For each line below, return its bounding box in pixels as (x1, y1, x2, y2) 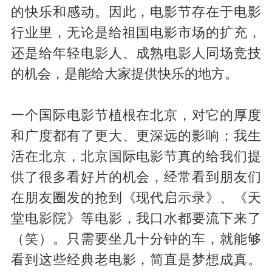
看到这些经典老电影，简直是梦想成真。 (10, 252, 262, 267)
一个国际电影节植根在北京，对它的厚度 (10, 107, 262, 123)
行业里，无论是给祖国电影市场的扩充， (10, 25, 262, 40)
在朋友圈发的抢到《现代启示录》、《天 (10, 190, 262, 205)
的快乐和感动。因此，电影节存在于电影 (10, 4, 262, 19)
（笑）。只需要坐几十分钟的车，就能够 (10, 231, 262, 246)
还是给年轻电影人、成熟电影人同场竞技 (10, 46, 262, 61)
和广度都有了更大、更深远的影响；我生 (10, 128, 262, 143)
